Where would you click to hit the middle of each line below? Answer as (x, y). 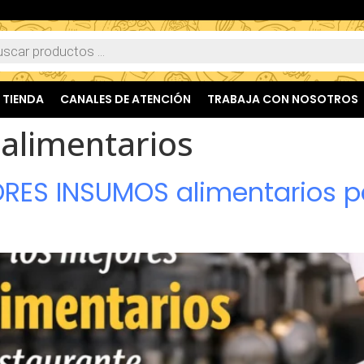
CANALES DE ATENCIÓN (125, 100)
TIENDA (23, 100)
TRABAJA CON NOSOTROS (282, 100)
